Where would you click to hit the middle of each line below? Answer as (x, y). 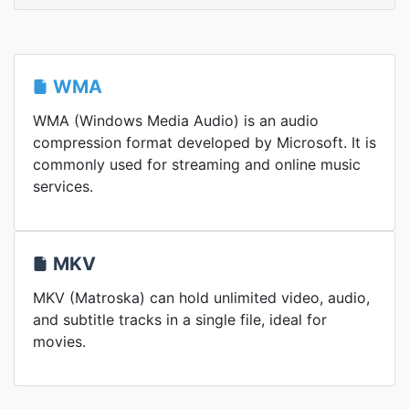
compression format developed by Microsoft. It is (204, 142)
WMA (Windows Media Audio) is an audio (176, 121)
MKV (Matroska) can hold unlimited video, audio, (201, 298)
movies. (59, 341)
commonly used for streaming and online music (197, 164)
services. (63, 186)
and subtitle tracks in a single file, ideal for (180, 320)
